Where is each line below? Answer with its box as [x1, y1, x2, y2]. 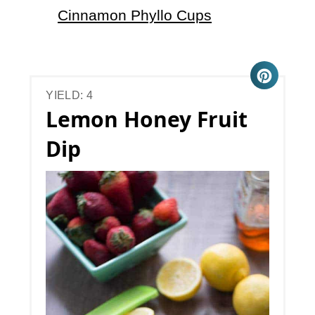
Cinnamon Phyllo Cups [58, 7, 212, 24]
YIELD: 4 [46, 89, 94, 102]
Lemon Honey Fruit [46, 105, 248, 134]
